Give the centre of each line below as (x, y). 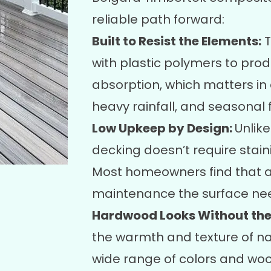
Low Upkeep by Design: (163, 128)
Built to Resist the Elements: (177, 41)
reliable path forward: (158, 19)
